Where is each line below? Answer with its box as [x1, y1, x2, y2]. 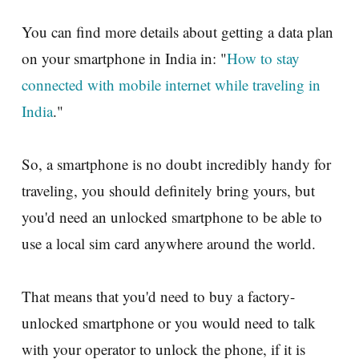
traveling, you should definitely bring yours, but [22, 179, 315, 200]
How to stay [227, 47, 300, 68]
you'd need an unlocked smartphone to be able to [22, 206, 322, 227]
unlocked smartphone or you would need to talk [22, 312, 316, 333]
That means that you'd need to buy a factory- [22, 285, 295, 306]
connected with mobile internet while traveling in [22, 74, 321, 95]
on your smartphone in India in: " [22, 47, 227, 68]
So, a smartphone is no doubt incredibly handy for [22, 153, 331, 174]
